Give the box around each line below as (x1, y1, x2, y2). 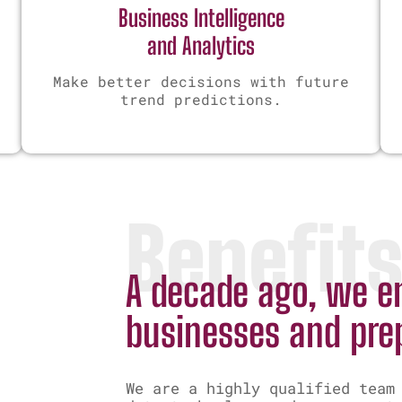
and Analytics (147, 31, 255, 60)
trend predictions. (120, 89, 282, 109)
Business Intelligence (118, 3, 284, 32)
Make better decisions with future (53, 71, 349, 91)
